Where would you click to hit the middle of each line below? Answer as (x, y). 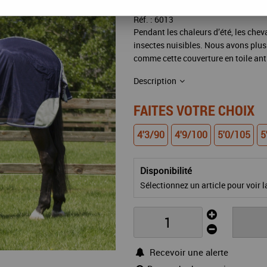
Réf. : (144, 20)
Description (156, 81)
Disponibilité (166, 171)
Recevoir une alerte (189, 252)
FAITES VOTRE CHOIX (194, 111)
